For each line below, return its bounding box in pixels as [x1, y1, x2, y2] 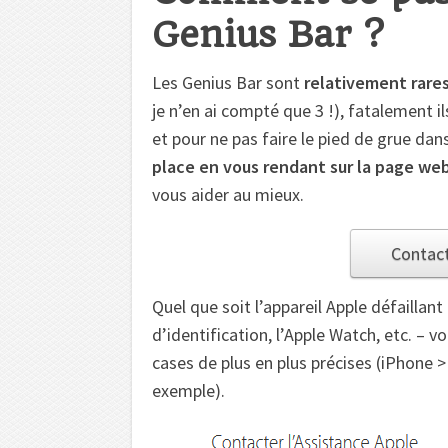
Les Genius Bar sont [152, 70, 304, 94]
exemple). [152, 378, 225, 402]
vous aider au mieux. [152, 182, 304, 206]
